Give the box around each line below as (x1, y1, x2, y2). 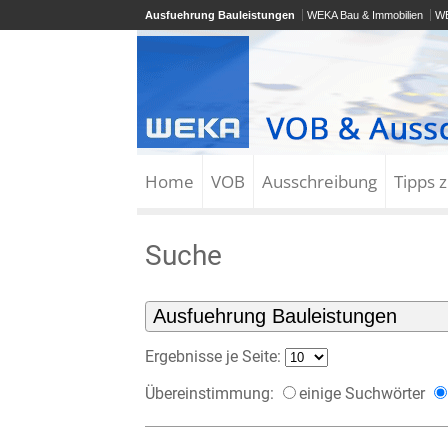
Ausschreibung (262, 170, 377, 193)
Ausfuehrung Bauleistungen (145, 9, 295, 21)
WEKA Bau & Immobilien (306, 9, 423, 21)
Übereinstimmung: (145, 384, 278, 404)
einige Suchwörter (299, 384, 429, 404)
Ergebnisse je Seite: (145, 347, 285, 367)
